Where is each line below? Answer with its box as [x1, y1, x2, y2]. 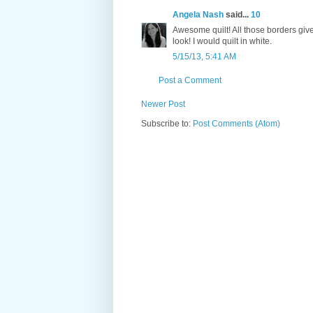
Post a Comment [159, 75, 221, 86]
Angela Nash [173, 10, 224, 20]
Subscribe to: [141, 119, 193, 129]
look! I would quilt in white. [173, 36, 272, 47]
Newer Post [141, 99, 185, 110]
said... [224, 10, 251, 20]
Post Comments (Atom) [193, 119, 280, 129]
